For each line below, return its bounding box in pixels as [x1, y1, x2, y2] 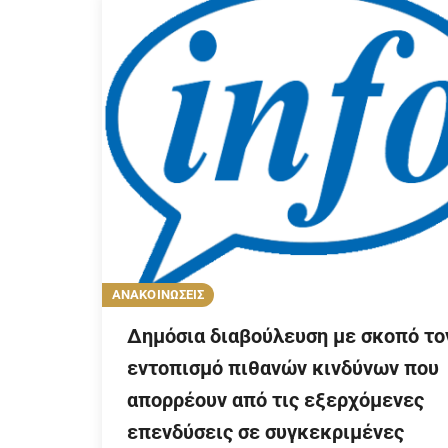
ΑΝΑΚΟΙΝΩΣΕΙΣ [112, 287, 205, 303]
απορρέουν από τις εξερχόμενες [127, 388, 424, 413]
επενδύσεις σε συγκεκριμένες [127, 420, 404, 445]
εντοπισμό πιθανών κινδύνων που [127, 356, 439, 381]
